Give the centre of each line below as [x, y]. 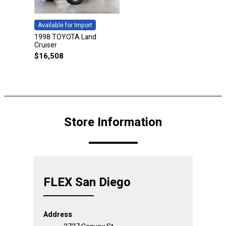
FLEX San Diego [87, 182]
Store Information [113, 122]
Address [58, 214]
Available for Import [65, 25]
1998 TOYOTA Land [65, 37]
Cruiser [46, 45]
